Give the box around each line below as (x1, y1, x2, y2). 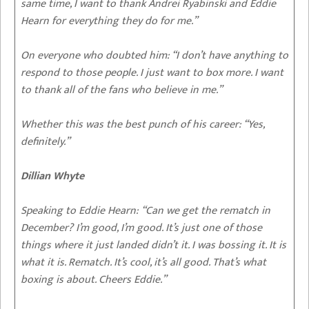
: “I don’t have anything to (167, 46, 288, 65)
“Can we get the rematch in (139, 201, 270, 220)
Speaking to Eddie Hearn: (21, 201, 139, 220)
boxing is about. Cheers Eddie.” (21, 270, 166, 289)
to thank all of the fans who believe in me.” (21, 80, 222, 99)
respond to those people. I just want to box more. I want (21, 63, 283, 82)
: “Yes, (239, 114, 265, 134)
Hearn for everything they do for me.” (21, 11, 200, 30)
